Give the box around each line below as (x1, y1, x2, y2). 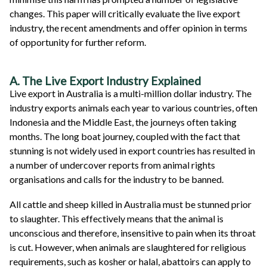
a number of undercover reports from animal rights (10, 159, 215, 171)
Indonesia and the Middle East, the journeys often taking (10, 116, 237, 128)
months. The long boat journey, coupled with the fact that (10, 131, 240, 142)
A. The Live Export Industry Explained (10, 74, 201, 88)
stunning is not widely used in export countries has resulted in (10, 145, 255, 157)
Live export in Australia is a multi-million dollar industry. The (10, 88, 252, 100)
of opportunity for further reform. (10, 36, 146, 48)
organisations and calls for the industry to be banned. (10, 173, 223, 185)
